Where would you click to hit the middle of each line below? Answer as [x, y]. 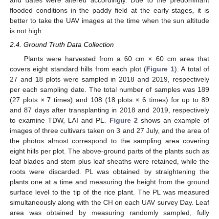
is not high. [27, 31]
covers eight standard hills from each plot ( [78, 69]
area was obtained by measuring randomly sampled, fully [109, 212]
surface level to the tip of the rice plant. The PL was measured [109, 192]
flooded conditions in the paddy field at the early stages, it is [109, 11]
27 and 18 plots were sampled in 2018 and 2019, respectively [109, 79]
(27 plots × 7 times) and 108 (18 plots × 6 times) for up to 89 [109, 99]
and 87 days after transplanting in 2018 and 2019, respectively [109, 110]
